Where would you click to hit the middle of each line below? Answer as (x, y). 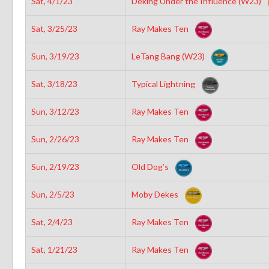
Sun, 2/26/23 (55, 139)
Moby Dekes (156, 194)
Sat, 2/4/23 (52, 222)
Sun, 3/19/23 (55, 56)
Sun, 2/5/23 (53, 194)
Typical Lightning (164, 83)
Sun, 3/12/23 (55, 111)
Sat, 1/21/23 (54, 249)
